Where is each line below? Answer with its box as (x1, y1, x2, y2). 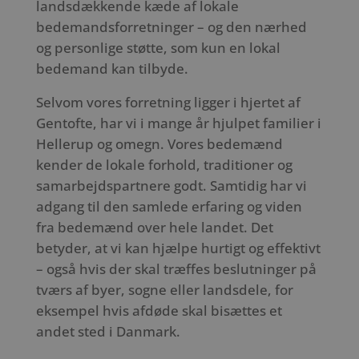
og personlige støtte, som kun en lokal (35, 38, 280, 57)
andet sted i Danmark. (35, 322, 180, 341)
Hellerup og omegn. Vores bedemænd (35, 135, 283, 154)
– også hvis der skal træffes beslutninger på (35, 260, 317, 279)
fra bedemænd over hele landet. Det (35, 218, 273, 237)
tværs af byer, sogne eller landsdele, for (35, 280, 293, 300)
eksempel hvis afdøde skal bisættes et (35, 301, 282, 321)
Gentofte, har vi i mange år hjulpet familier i (35, 114, 321, 133)
